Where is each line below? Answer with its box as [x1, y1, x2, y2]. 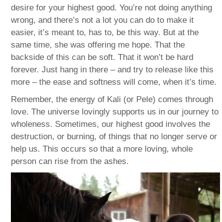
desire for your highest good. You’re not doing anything [11, 2, 213, 12]
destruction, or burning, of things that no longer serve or [11, 131, 218, 141]
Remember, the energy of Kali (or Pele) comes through [11, 94, 214, 104]
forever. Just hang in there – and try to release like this [11, 64, 214, 74]
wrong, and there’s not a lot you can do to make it [11, 15, 194, 25]
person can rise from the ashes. [11, 156, 129, 166]
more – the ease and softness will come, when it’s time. [11, 77, 217, 87]
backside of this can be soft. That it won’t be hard [11, 52, 194, 62]
